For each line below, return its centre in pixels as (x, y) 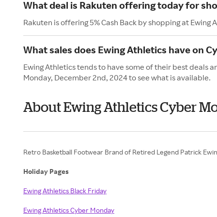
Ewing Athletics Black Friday (65, 191)
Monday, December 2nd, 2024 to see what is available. (117, 77)
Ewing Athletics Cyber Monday (69, 210)
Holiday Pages (47, 171)
